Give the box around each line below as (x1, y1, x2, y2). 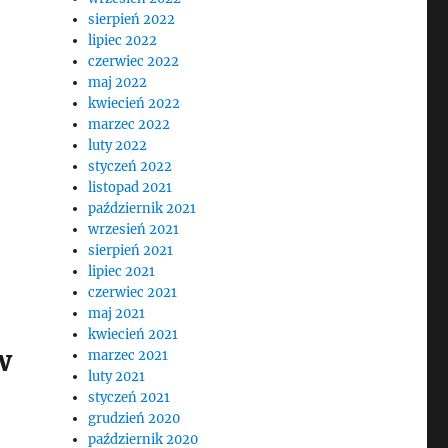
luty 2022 (88, 137, 148, 154)
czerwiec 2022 (88, 53, 180, 70)
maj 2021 (88, 305, 146, 322)
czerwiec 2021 (88, 284, 178, 301)
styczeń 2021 (88, 389, 171, 406)
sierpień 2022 (88, 11, 176, 28)
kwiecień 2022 (88, 95, 181, 112)
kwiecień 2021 (88, 326, 179, 343)
